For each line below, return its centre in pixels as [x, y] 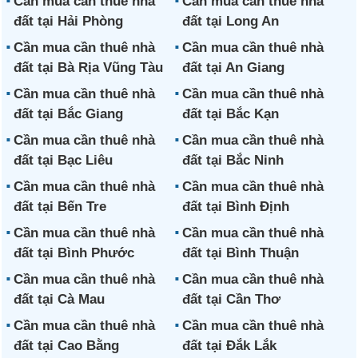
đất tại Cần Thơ [231, 299]
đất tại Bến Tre [60, 207]
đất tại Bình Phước [74, 253]
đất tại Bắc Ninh [233, 160]
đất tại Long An [230, 21]
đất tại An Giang [233, 68]
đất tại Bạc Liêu [64, 160]
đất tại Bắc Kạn [230, 114]
